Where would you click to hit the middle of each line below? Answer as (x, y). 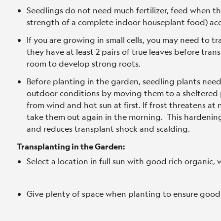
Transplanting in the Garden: (71, 146)
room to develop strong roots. (84, 63)
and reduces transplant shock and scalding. (108, 129)
